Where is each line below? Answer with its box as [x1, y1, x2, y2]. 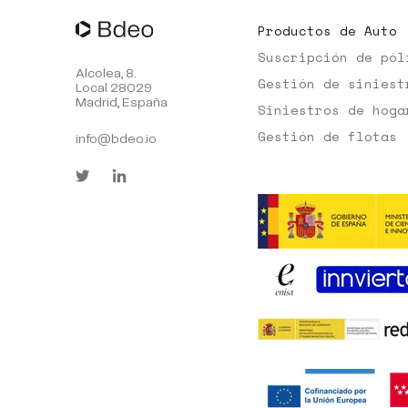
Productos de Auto [258, 21, 397, 40]
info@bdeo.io [75, 133, 157, 146]
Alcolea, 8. [75, 67, 136, 80]
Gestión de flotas [258, 127, 397, 146]
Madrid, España [75, 97, 168, 109]
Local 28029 [75, 82, 152, 95]
